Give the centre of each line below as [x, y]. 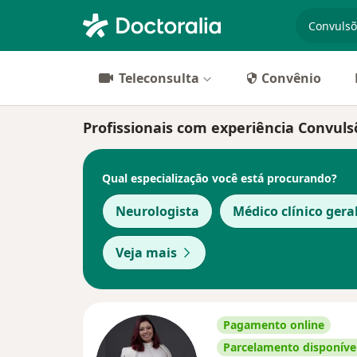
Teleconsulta [159, 78]
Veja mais [146, 253]
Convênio [291, 78]
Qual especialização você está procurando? [220, 178]
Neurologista [157, 211]
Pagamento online [274, 325]
